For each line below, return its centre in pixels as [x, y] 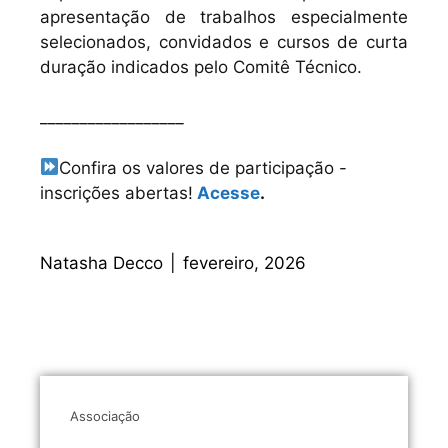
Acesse [228, 192]
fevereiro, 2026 [244, 263]
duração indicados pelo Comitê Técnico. [201, 66]
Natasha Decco [101, 263]
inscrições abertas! [116, 192]
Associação [105, 416]
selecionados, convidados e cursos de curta [224, 41]
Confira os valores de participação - [203, 167]
